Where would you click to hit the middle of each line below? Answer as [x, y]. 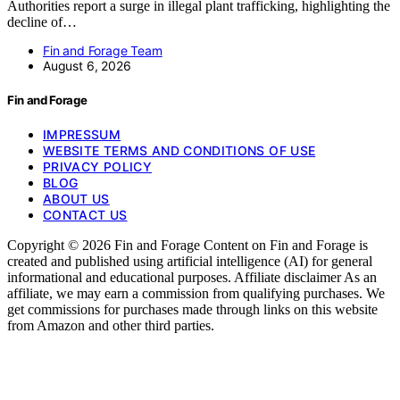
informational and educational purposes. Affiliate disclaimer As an [192, 277]
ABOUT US [76, 198]
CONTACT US [85, 214]
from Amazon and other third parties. [111, 325]
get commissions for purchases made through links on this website [192, 309]
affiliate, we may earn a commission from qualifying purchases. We [196, 293]
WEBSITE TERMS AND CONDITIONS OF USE [179, 150]
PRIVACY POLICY [97, 166]
